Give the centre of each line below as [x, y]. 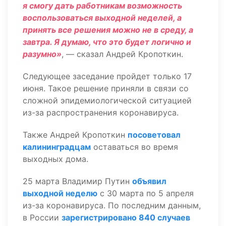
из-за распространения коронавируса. [102, 112]
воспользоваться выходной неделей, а [102, 18]
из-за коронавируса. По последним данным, [112, 205]
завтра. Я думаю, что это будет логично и [107, 42]
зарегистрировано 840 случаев [126, 217]
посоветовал [154, 135]
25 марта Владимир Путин [77, 181]
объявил [149, 181]
